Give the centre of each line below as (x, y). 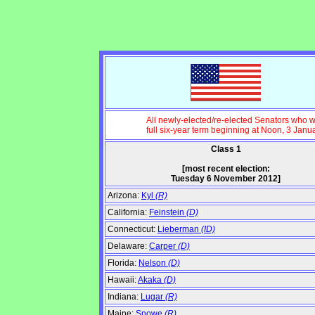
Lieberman (179, 230)
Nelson (153, 263)
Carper (163, 246)
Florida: (123, 263)
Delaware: (128, 246)
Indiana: (124, 297)
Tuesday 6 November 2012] (226, 179)
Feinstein (168, 213)
